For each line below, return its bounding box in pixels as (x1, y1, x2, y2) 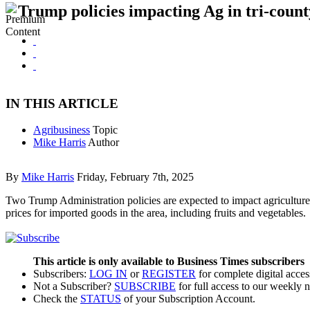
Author (88, 136, 119, 149)
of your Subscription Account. (121, 292, 255, 304)
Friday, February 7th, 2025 (77, 171, 194, 183)
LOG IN (89, 267, 127, 280)
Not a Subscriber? (33, 280, 114, 292)
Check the (33, 292, 80, 304)
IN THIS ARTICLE (6, 95, 118, 111)
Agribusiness (33, 124, 90, 136)
